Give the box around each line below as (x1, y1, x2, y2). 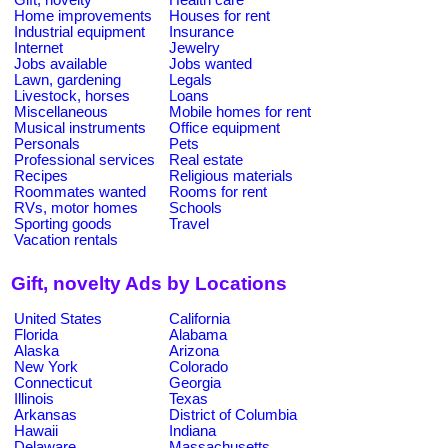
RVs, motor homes (14, 199, 138, 216)
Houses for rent (169, 7, 270, 24)
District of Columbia (169, 406, 297, 423)
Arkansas (14, 406, 77, 423)
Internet (14, 39, 63, 56)
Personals (14, 135, 80, 152)
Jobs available (14, 55, 107, 72)
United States (14, 310, 102, 327)
